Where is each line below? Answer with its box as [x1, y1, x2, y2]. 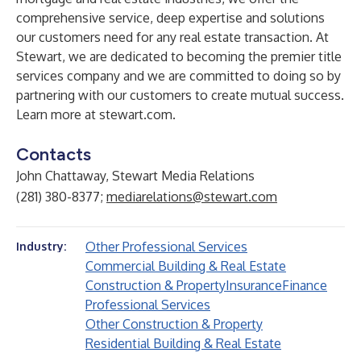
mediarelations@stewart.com [106, 189, 277, 205]
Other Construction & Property [85, 316, 263, 332]
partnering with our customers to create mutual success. [16, 87, 344, 103]
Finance [282, 277, 327, 293]
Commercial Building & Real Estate [85, 258, 286, 274]
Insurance [226, 277, 282, 293]
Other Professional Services [85, 239, 247, 255]
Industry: [16, 239, 66, 253]
